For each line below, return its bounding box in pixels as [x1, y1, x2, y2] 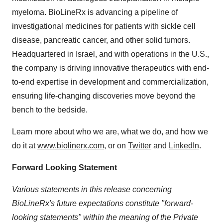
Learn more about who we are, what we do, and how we [12, 127, 208, 136]
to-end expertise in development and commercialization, [12, 78, 209, 86]
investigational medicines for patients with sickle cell [12, 22, 196, 30]
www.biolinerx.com [37, 141, 104, 150]
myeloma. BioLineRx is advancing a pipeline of [12, 8, 178, 16]
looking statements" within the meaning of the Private [12, 213, 198, 222]
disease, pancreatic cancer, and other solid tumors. [12, 36, 190, 44]
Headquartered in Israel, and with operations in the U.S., [12, 50, 209, 58]
